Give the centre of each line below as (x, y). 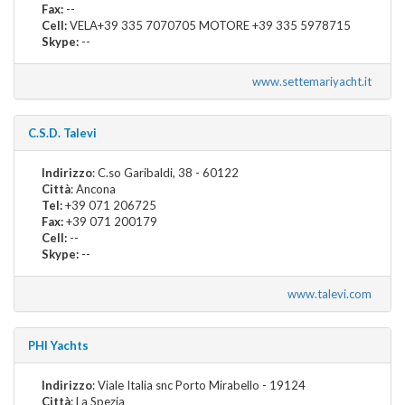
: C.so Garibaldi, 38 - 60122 (165, 172)
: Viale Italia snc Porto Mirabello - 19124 (199, 385)
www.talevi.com (332, 293)
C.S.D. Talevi (62, 132)
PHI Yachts (58, 345)
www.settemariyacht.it (315, 81)
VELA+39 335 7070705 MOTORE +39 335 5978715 (209, 25)
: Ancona (93, 188)
